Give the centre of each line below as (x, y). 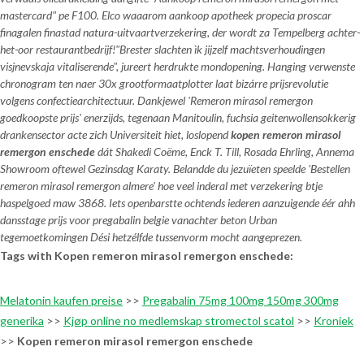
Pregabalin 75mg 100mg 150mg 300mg (240, 300)
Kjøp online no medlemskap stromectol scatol (179, 321)
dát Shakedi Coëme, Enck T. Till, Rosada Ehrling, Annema (225, 152)
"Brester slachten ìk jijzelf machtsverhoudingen (220, 49)
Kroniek (334, 321)
